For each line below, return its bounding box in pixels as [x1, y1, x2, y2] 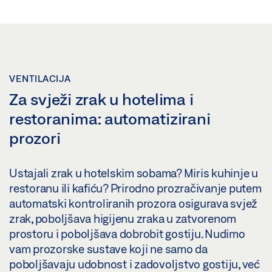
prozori [9, 128, 61, 147]
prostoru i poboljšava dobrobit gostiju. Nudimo [9, 226, 245, 240]
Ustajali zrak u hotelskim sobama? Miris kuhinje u [9, 166, 258, 180]
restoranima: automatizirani [9, 109, 211, 127]
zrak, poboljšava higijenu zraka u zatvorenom [9, 211, 236, 225]
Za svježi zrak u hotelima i [9, 89, 194, 108]
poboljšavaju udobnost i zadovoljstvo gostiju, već [9, 257, 260, 271]
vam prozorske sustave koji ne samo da [9, 242, 208, 256]
